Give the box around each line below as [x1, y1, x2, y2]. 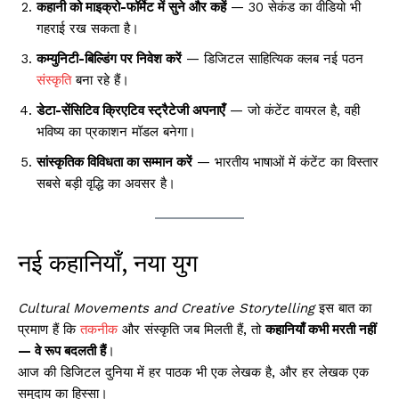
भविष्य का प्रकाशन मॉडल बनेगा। [37, 124, 196, 141]
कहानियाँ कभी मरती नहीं [265, 322, 376, 338]
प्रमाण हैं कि [18, 322, 80, 338]
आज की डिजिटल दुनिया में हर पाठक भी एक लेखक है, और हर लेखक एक [18, 364, 369, 381]
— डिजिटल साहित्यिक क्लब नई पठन [182, 51, 363, 68]
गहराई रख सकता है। [37, 20, 139, 37]
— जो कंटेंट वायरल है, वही [225, 102, 360, 119]
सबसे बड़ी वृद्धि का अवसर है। [37, 175, 175, 192]
